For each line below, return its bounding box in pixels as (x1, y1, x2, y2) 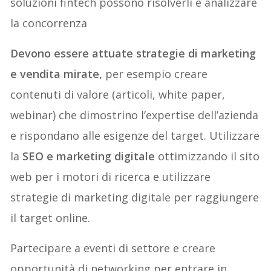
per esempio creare (105, 66, 208, 81)
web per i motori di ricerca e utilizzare (10, 169, 211, 184)
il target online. (10, 210, 91, 225)
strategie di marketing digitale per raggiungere (10, 189, 260, 204)
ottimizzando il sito (158, 148, 260, 163)
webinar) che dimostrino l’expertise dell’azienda (10, 107, 259, 122)
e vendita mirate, (10, 66, 106, 81)
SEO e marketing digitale (22, 148, 158, 163)
